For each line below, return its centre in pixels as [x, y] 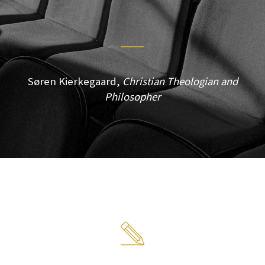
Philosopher [132, 97]
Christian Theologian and [180, 82]
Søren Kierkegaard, [75, 82]
